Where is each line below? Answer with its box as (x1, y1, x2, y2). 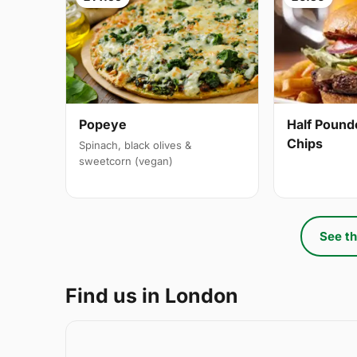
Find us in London (65, 284, 238, 308)
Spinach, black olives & (79, 139, 191, 152)
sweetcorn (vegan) (79, 155, 173, 168)
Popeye (79, 116, 127, 133)
